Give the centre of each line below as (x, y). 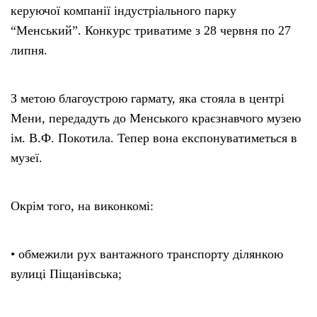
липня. (29, 51)
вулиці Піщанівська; (66, 274)
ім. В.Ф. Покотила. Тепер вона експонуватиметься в (154, 138)
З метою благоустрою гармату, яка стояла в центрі (148, 99)
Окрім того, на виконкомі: (82, 206)
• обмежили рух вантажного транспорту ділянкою (147, 254)
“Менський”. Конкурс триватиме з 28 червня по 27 (151, 31)
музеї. (27, 158)
